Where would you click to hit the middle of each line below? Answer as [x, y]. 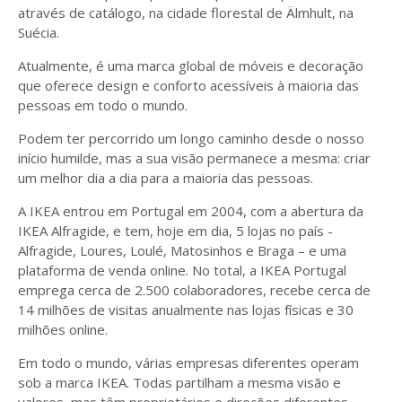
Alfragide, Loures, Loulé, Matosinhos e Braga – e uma [182, 250]
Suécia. [40, 32]
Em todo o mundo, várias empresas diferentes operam [188, 363]
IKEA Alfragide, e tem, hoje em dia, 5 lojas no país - [175, 231]
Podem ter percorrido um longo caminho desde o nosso [191, 138]
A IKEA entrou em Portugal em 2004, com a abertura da [191, 211]
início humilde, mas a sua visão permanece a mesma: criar [194, 158]
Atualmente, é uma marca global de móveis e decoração [191, 66]
